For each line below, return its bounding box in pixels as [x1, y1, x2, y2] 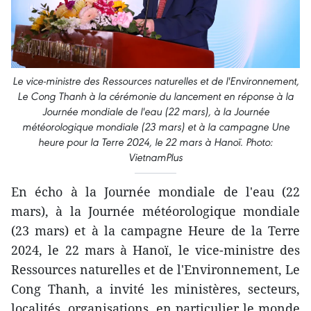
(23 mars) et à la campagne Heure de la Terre [11, 222, 300, 239]
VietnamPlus [128, 151, 183, 165]
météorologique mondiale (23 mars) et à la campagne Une [22, 120, 289, 134]
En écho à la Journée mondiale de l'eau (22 [11, 183, 300, 201]
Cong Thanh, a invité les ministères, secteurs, [11, 280, 300, 298]
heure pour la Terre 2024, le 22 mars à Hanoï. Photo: [38, 135, 273, 149]
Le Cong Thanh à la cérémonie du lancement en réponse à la [17, 90, 294, 103]
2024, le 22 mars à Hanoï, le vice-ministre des [11, 242, 300, 259]
